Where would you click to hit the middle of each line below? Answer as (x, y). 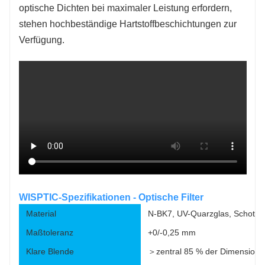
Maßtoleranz (50, 233)
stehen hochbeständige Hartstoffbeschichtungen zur (128, 24)
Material (41, 214)
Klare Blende (50, 252)
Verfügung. (42, 40)
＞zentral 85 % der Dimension (204, 252)
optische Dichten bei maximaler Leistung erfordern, (125, 8)
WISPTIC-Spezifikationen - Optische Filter (111, 198)
